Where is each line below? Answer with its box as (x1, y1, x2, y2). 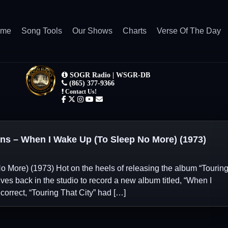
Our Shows (72, 26, 112, 35)
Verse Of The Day (157, 26, 221, 35)
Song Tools (21, 26, 62, 35)
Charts (123, 26, 147, 35)
